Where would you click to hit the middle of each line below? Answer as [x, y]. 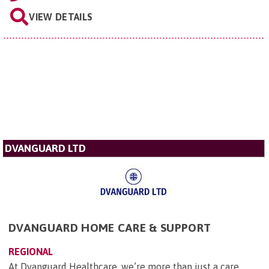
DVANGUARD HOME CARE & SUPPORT [110, 227]
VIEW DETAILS [61, 17]
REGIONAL [31, 251]
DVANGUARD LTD [45, 148]
